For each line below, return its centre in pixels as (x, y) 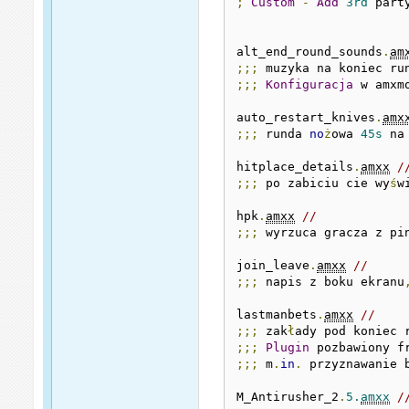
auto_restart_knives (306, 117)
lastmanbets (277, 314)
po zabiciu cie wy (325, 183)
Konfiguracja (310, 84)
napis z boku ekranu (332, 281)
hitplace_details (295, 166)
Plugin (288, 347)
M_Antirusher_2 (288, 396)
